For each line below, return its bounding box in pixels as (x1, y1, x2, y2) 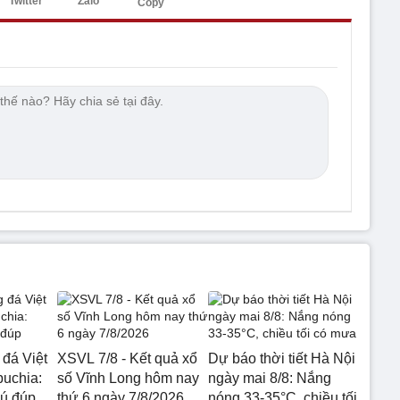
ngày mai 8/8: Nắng (207, 370, 331, 386)
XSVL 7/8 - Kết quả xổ (57, 350, 197, 366)
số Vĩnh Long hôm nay (57, 370, 199, 386)
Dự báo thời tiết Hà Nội (207, 350, 355, 366)
